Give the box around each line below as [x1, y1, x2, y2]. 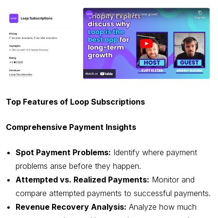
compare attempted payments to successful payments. [16, 188, 211, 199]
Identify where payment [111, 147, 197, 158]
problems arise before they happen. [16, 161, 141, 171]
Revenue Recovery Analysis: [16, 202, 127, 212]
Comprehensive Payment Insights [6, 122, 136, 132]
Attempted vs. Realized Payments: [16, 175, 149, 185]
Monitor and [149, 175, 195, 185]
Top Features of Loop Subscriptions [6, 97, 145, 107]
